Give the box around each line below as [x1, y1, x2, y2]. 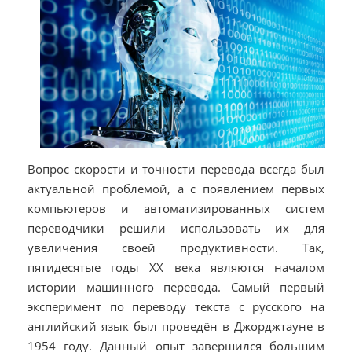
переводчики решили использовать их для [27, 220, 324, 236]
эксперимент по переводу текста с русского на [27, 299, 324, 315]
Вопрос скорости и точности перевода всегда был [27, 161, 324, 178]
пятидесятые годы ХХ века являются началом [27, 259, 324, 276]
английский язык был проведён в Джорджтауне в [27, 318, 324, 335]
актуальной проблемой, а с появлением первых [27, 181, 324, 197]
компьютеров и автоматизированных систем [27, 200, 324, 217]
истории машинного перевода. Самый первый [27, 279, 324, 295]
